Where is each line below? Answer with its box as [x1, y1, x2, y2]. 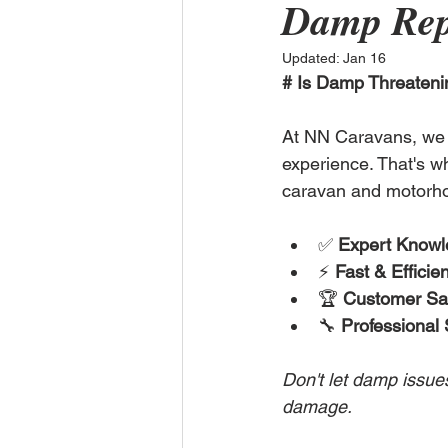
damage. [282, 396, 352, 417]
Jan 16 [343, 50, 386, 66]
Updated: [282, 50, 343, 66]
